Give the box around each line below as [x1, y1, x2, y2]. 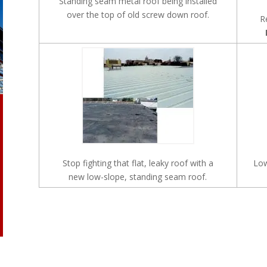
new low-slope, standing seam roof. [69, 170, 207, 182]
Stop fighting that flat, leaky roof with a [62, 157, 213, 169]
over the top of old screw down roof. [66, 8, 209, 20]
